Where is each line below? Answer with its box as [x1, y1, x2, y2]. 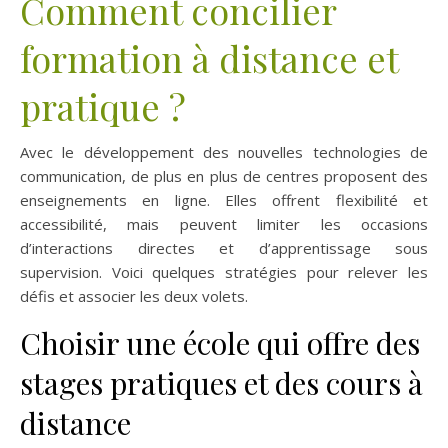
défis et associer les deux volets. [20, 286, 248, 307]
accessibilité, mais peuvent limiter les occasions [20, 214, 428, 235]
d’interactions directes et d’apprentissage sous [20, 238, 428, 259]
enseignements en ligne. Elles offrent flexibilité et [20, 190, 428, 211]
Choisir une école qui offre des [20, 323, 420, 364]
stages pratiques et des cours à [20, 363, 423, 404]
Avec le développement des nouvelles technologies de [20, 142, 428, 163]
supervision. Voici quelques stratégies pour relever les [20, 262, 428, 283]
